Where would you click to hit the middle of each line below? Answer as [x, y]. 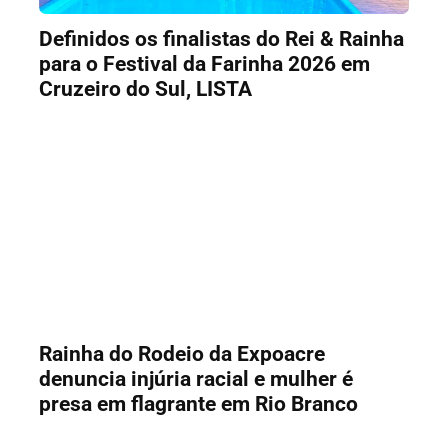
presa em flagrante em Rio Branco [198, 403]
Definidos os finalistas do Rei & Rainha [221, 38]
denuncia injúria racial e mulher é [195, 378]
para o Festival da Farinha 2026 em [204, 63]
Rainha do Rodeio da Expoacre [181, 353]
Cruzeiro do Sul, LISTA [145, 88]
